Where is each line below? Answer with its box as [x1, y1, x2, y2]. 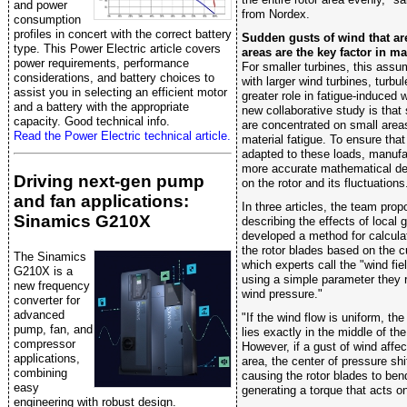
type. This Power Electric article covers [14, 42, 221, 56]
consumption [14, 13, 81, 27]
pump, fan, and [14, 322, 93, 336]
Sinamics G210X [14, 212, 151, 232]
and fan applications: [14, 192, 189, 212]
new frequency [14, 278, 90, 293]
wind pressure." [242, 286, 323, 301]
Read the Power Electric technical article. [14, 129, 231, 144]
